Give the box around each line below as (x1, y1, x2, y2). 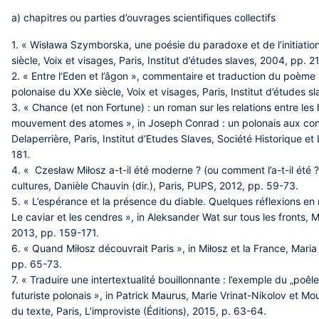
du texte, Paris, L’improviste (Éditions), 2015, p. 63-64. (11, 305, 269, 317)
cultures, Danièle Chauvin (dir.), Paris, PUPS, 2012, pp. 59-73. (11, 179, 301, 192)
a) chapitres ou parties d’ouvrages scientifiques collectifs (11, 11, 278, 23)
